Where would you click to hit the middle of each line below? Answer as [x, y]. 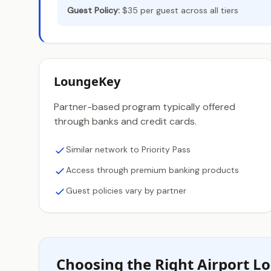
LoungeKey [87, 81]
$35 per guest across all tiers [179, 10]
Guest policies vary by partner [126, 191]
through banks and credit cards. [125, 121]
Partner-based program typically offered [145, 107]
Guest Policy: [93, 10]
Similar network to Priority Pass [128, 149]
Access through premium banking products [152, 170]
